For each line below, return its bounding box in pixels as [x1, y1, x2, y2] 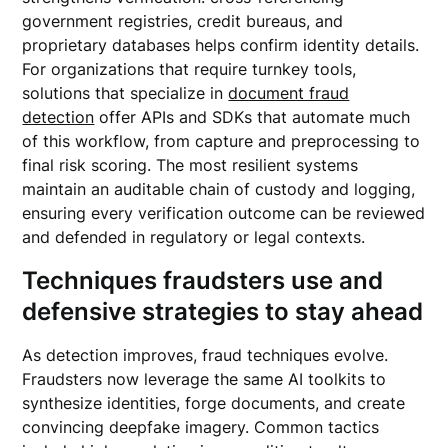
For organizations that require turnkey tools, [22, 59, 357, 79]
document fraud [228, 83, 350, 103]
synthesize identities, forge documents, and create [22, 393, 406, 413]
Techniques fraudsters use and [22, 266, 384, 295]
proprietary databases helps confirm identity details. [22, 35, 420, 55]
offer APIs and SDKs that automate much [94, 107, 411, 127]
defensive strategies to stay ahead [22, 297, 424, 326]
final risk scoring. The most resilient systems [22, 155, 359, 175]
